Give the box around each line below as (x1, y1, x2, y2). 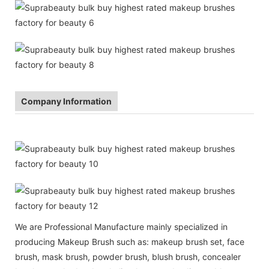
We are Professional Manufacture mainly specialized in (15, 221, 228, 232)
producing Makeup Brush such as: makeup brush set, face (15, 236, 244, 247)
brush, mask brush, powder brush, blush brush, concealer (15, 251, 241, 262)
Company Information (21, 95, 112, 106)
